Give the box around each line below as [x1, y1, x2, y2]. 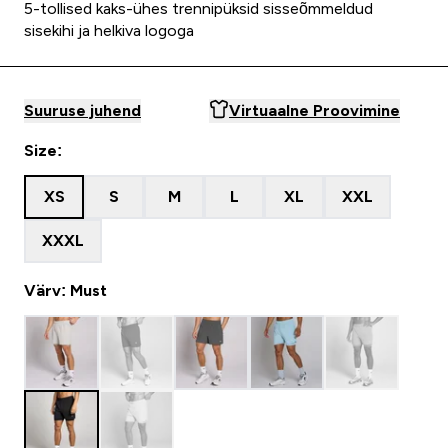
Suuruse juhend [24, 102, 141, 119]
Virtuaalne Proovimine [229, 102, 400, 119]
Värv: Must [24, 282, 107, 299]
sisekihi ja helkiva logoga [24, 22, 194, 39]
